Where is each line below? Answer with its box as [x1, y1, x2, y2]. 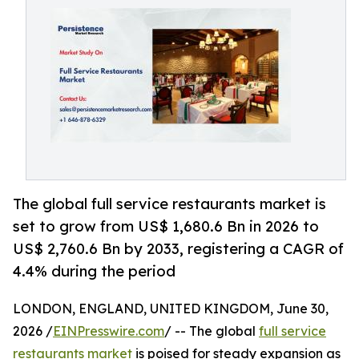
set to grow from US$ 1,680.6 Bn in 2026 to [13, 217, 319, 236]
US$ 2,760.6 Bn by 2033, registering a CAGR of [13, 240, 344, 258]
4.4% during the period [13, 262, 175, 280]
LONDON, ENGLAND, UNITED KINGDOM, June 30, [13, 301, 329, 317]
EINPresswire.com [53, 323, 164, 340]
